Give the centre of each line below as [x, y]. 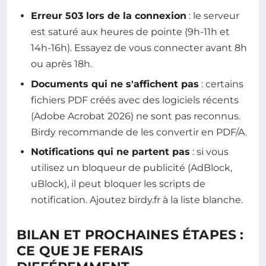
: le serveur [213, 16]
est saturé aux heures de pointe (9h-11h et [130, 32]
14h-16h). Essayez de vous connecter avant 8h [139, 48]
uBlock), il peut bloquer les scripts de [118, 184]
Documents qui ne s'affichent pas [115, 84]
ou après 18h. [61, 64]
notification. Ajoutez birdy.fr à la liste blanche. [137, 200]
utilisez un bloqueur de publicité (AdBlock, [132, 168]
